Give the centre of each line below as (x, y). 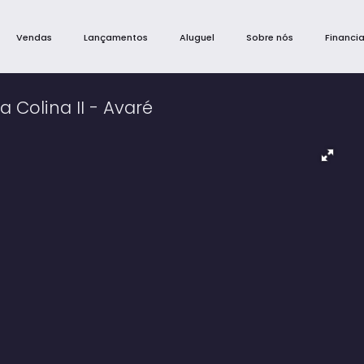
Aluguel (197, 37)
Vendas (34, 37)
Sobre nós (270, 37)
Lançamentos (116, 37)
